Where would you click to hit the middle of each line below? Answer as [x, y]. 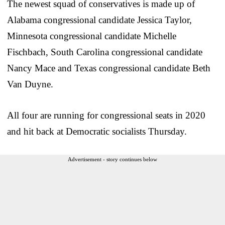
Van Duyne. [30, 84]
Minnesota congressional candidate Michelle [92, 36]
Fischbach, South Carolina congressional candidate [105, 52]
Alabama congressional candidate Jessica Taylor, [99, 20]
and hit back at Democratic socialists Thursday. [97, 131]
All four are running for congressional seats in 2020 [106, 115]
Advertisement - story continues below [113, 159]
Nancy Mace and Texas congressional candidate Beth [109, 68]
